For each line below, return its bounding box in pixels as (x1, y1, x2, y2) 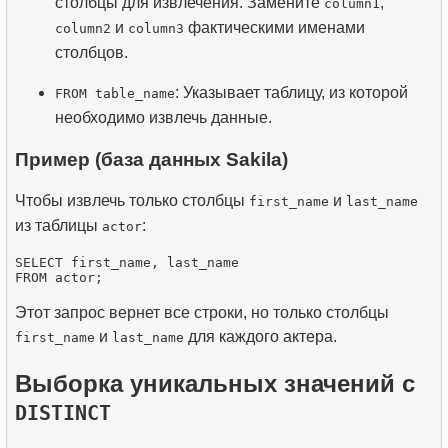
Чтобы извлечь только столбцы (15, 192, 249, 210)
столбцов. (55, 43, 128, 61)
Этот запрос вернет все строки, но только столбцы (15, 304, 389, 322)
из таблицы (15, 217, 102, 235)
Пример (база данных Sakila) (15, 148, 288, 170)
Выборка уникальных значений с (15, 370, 415, 398)
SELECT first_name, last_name (15, 255, 239, 271)
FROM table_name (55, 85, 175, 101)
